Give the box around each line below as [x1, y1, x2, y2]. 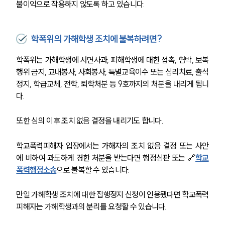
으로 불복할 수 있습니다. [56, 164, 130, 175]
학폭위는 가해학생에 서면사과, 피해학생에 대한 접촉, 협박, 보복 [16, 54, 209, 65]
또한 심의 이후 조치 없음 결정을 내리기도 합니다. [16, 115, 164, 126]
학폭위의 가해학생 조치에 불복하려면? [31, 33, 162, 45]
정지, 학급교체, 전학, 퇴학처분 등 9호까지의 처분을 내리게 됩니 [16, 78, 209, 89]
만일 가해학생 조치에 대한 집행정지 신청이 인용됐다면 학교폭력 [16, 189, 209, 199]
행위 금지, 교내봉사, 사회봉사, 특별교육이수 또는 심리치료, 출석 [16, 66, 209, 77]
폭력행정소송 [16, 164, 57, 175]
